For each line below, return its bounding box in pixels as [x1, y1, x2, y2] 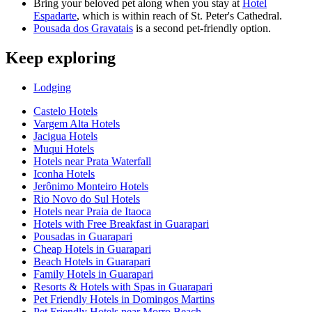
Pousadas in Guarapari [33, 231, 132, 243]
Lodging [33, 81, 71, 94]
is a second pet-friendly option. [133, 22, 271, 35]
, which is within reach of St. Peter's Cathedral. [77, 10, 282, 22]
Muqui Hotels [33, 143, 94, 155]
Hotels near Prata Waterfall [33, 155, 151, 168]
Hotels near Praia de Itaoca [33, 205, 151, 218]
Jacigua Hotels [33, 130, 97, 143]
